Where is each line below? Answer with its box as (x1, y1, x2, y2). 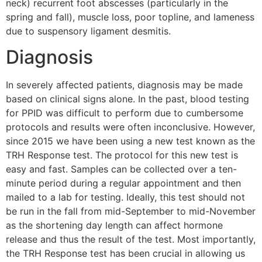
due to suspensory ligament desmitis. (6, 25, 171, 37)
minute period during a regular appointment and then (6, 177, 241, 189)
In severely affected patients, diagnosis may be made (6, 79, 243, 91)
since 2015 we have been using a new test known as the (6, 135, 255, 147)
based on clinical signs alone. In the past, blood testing (6, 93, 249, 105)
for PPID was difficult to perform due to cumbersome (6, 107, 243, 119)
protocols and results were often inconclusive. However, (6, 121, 255, 133)
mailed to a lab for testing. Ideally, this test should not (6, 191, 245, 204)
